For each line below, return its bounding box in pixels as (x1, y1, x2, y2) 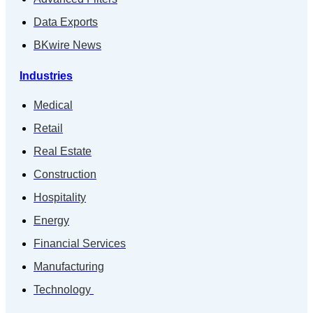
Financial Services (34, 238, 126, 249)
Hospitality (34, 191, 86, 203)
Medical (34, 99, 73, 111)
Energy (34, 214, 69, 226)
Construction (34, 168, 96, 180)
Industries (20, 70, 73, 82)
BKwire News (34, 39, 101, 51)
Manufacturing (34, 261, 104, 272)
